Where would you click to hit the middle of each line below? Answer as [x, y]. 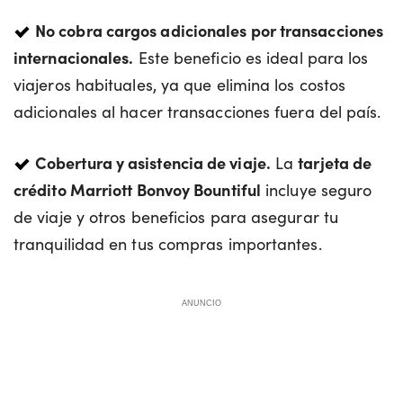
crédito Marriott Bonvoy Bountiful [137, 189]
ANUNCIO [201, 303]
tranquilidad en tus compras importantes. [168, 243]
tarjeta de [335, 162]
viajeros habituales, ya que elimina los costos [180, 84]
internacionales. [74, 57]
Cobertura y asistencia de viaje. [153, 162]
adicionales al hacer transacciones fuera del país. [197, 111]
